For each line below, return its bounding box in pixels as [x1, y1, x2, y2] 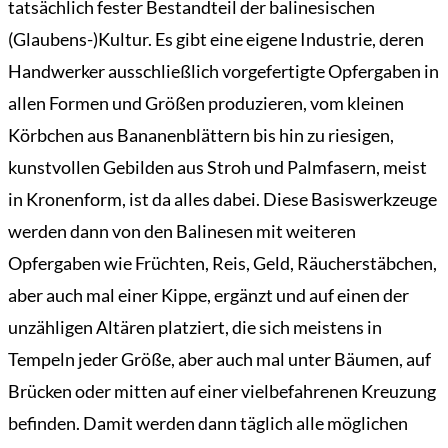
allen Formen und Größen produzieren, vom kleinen [8, 92, 404, 115]
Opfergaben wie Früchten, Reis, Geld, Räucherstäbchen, [8, 252, 437, 275]
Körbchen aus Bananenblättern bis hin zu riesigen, [8, 124, 394, 147]
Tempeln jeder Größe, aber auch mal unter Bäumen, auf [8, 348, 431, 371]
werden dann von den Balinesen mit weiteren [8, 220, 356, 243]
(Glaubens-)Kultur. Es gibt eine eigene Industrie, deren [8, 28, 424, 51]
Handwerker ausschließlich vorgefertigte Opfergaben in [8, 60, 439, 83]
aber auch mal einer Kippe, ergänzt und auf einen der [8, 284, 409, 307]
